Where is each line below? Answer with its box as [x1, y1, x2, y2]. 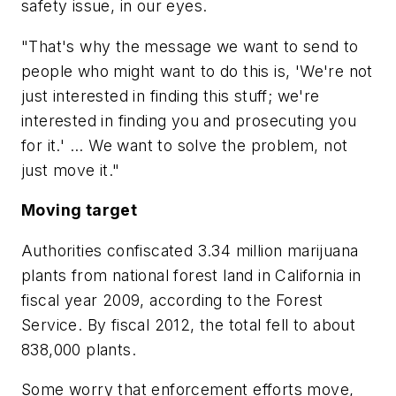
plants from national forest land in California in [21, 265, 362, 285]
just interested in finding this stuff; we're [21, 86, 320, 105]
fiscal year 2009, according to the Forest [21, 290, 324, 309]
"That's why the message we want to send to [21, 36, 359, 56]
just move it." [21, 160, 120, 179]
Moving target [21, 201, 138, 220]
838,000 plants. [21, 339, 137, 359]
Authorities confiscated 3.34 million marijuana [21, 240, 359, 260]
